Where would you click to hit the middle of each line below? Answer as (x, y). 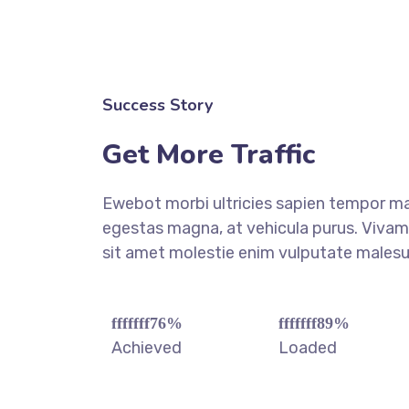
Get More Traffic (209, 155)
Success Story (157, 105)
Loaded (308, 348)
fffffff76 (139, 323)
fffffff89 (306, 323)
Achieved (147, 348)
